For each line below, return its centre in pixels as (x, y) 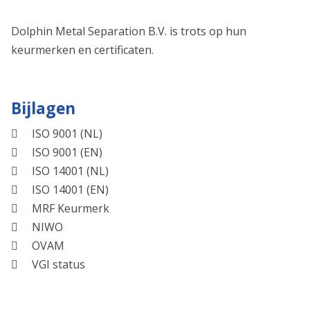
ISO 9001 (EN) (67, 152)
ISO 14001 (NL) (70, 171)
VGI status (58, 264)
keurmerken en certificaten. (82, 50)
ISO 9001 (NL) (67, 134)
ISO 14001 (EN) (70, 190)
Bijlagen (43, 108)
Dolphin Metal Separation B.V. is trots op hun (129, 31)
